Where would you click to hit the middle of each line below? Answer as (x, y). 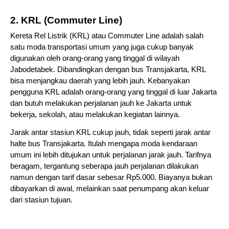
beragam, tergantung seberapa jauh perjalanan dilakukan (104, 166)
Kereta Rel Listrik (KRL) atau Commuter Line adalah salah (107, 36)
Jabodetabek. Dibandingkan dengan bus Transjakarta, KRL (108, 70)
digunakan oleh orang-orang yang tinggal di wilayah (95, 59)
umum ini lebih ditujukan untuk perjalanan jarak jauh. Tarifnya (111, 155)
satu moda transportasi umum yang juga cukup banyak (102, 47)
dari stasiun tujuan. (41, 200)
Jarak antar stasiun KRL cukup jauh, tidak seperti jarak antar (110, 133)
